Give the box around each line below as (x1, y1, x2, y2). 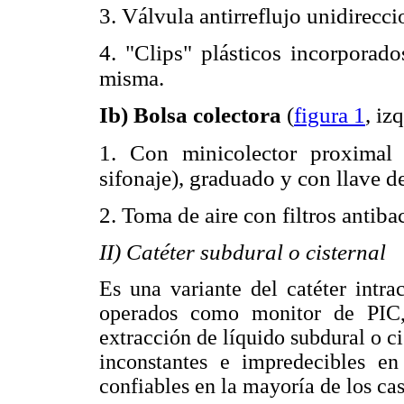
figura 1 (294, 103, 365, 128)
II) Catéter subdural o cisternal (99, 239, 386, 264)
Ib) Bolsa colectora (99, 103, 287, 128)
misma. (99, 66, 164, 91)
